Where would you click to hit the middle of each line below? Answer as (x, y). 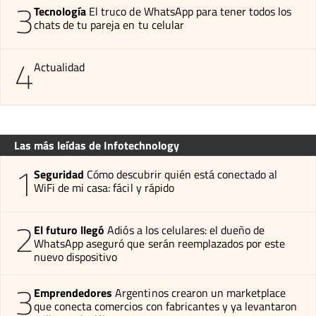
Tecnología (60, 11)
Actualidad (60, 67)
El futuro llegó (69, 230)
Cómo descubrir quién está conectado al (182, 174)
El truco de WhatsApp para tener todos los (190, 11)
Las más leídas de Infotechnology (97, 145)
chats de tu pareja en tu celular (109, 24)
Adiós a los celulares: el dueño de (186, 230)
